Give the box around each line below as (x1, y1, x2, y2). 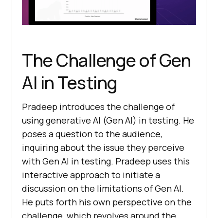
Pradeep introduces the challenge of (22, 100, 175, 112)
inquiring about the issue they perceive (22, 141, 184, 153)
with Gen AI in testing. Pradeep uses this (22, 155, 190, 167)
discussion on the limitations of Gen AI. (22, 182, 184, 194)
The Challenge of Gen (22, 48, 191, 72)
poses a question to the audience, (22, 127, 163, 140)
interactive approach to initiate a (22, 168, 160, 181)
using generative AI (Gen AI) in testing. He (22, 114, 194, 126)
